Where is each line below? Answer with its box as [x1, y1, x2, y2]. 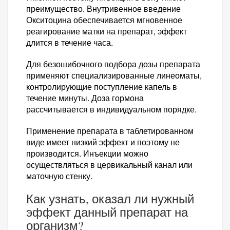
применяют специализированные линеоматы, [26, 69, 202, 81]
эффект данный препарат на [26, 204, 188, 220]
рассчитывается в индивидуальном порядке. [26, 103, 197, 115]
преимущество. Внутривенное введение [26, 3, 181, 14]
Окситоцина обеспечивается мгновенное [26, 14, 182, 26]
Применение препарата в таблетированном [26, 125, 194, 137]
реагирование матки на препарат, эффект [26, 25, 187, 37]
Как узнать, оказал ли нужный [26, 190, 194, 207]
